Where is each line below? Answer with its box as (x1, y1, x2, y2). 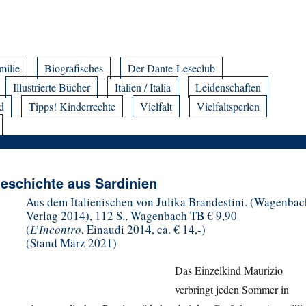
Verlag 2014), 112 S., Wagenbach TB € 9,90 (26, 207, 237, 223)
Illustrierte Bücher (13, 79, 91, 94)
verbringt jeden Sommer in (175, 281, 289, 296)
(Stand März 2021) (26, 234, 117, 251)
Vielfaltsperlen (197, 98, 260, 113)
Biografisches (44, 60, 104, 75)
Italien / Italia (115, 79, 171, 94)
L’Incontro (30, 221, 81, 237)
